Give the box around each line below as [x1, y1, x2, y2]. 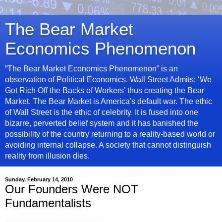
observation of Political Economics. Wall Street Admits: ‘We [5, 75, 212, 84]
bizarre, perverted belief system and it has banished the [5, 119, 198, 127]
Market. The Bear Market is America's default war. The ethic [5, 97, 212, 106]
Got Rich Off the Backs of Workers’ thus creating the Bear [5, 86, 204, 95]
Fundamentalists [5, 196, 91, 210]
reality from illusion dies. [5, 152, 90, 160]
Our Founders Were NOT [5, 182, 138, 196]
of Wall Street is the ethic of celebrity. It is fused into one [5, 108, 198, 116]
